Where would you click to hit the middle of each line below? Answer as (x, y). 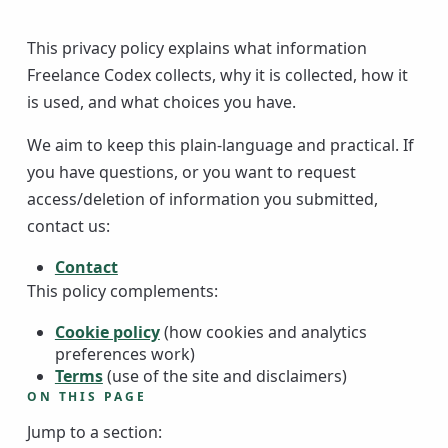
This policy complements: (122, 291)
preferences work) (124, 354)
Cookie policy (107, 332)
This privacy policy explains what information (196, 48)
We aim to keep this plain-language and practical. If (220, 145)
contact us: (68, 226)
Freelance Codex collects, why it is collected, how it (217, 75)
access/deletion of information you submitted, (202, 199)
